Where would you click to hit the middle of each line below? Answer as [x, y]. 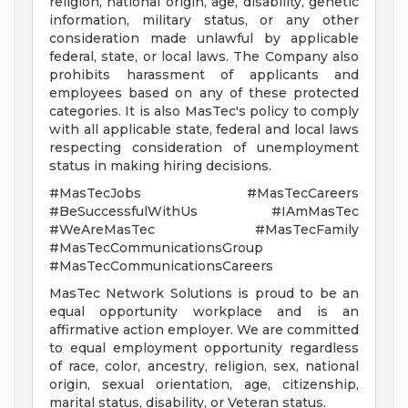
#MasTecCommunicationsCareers [161, 266]
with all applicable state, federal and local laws [204, 130]
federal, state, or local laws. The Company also [204, 57]
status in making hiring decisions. [160, 166]
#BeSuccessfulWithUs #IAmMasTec [204, 212]
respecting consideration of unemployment [204, 148]
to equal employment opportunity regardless [204, 348]
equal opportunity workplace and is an [204, 312]
